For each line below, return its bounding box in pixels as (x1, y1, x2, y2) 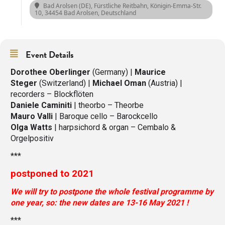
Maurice (135, 67, 166, 77)
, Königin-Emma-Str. (147, 2, 201, 10)
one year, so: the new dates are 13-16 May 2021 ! (11, 198, 190, 207)
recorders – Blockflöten (11, 89, 93, 99)
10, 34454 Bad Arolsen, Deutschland (35, 9, 136, 17)
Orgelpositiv (11, 134, 54, 143)
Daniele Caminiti (11, 100, 72, 110)
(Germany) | (90, 67, 135, 77)
